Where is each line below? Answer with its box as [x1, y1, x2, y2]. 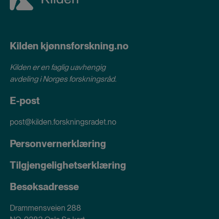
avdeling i [10, 74, 43, 84]
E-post [10, 94, 40, 107]
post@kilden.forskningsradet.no [10, 117, 116, 127]
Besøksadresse [10, 180, 79, 193]
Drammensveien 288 [10, 203, 81, 213]
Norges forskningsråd [43, 74, 115, 84]
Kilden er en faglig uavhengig [10, 62, 106, 72]
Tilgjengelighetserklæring [10, 159, 126, 171]
